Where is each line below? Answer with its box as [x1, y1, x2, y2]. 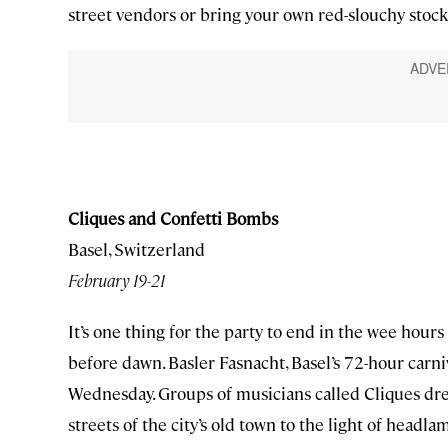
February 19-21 [68, 268, 165, 291]
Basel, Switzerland [68, 237, 205, 260]
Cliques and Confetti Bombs [68, 206, 278, 229]
